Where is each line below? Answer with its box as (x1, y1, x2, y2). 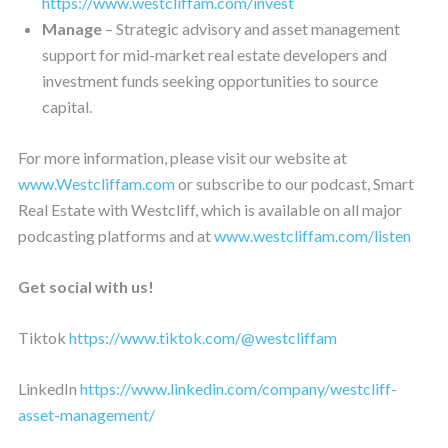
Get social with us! (17, 276, 154, 296)
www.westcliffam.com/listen (213, 225, 411, 245)
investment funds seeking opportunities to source (41, 70, 378, 90)
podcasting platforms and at (17, 225, 214, 245)
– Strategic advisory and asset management (101, 18, 400, 38)
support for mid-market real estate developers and (41, 44, 387, 64)
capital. (41, 96, 92, 116)
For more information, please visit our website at (17, 147, 347, 167)
